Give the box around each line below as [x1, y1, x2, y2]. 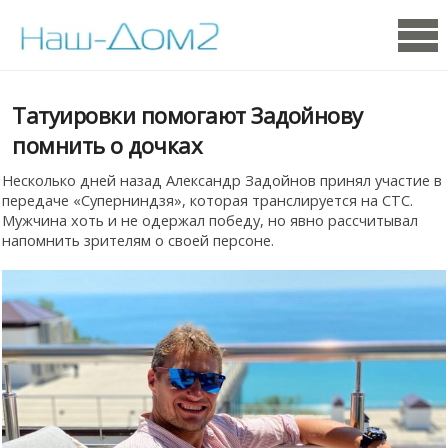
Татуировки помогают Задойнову [12, 100, 363, 130]
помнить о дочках [12, 130, 202, 160]
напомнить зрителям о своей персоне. [2, 230, 274, 250]
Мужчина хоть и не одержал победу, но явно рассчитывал [2, 210, 418, 230]
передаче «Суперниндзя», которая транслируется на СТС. [2, 190, 413, 210]
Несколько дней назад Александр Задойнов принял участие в [2, 170, 442, 190]
